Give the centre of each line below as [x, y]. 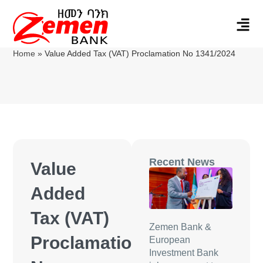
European [170, 240]
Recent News [182, 162]
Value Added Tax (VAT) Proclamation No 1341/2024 [140, 53]
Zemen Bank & [180, 227]
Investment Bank [184, 252]
